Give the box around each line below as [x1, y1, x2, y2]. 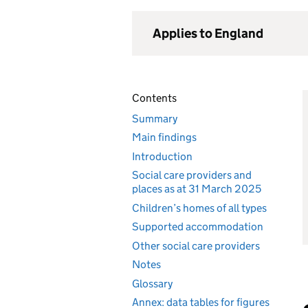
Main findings [132, 131, 197, 144]
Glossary [132, 276, 173, 290]
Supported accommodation [132, 220, 263, 233]
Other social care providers [132, 239, 260, 252]
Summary [132, 111, 177, 125]
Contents [132, 91, 177, 104]
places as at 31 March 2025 [132, 182, 261, 195]
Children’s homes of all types [132, 201, 267, 214]
